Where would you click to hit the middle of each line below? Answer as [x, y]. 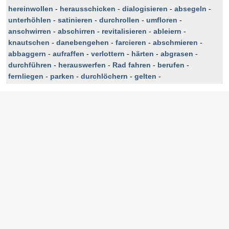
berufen [171, 65]
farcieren [131, 42]
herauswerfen [82, 65]
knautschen [29, 42]
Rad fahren [132, 65]
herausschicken [88, 9]
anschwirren [30, 31]
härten [143, 54]
